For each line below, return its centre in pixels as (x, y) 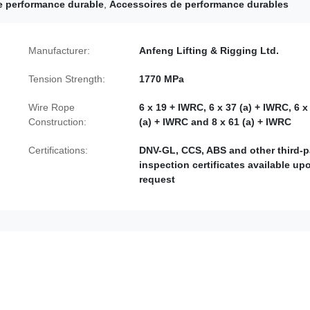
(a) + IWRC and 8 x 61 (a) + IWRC (215, 121)
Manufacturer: (59, 50)
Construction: (57, 121)
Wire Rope (52, 107)
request (157, 179)
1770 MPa (162, 79)
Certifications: (58, 150)
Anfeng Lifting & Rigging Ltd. (209, 50)
